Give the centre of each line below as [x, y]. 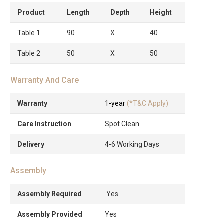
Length [78, 12]
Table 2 [29, 53]
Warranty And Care [45, 80]
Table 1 [29, 33]
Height [161, 12]
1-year [116, 103]
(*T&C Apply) [148, 103]
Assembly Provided [50, 214]
